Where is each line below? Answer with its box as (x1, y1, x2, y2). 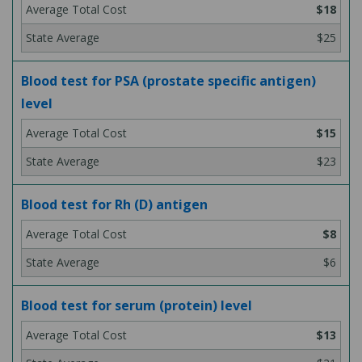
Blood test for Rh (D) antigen (21, 196, 208, 213)
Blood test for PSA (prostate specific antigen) (21, 72, 316, 90)
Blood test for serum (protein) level (21, 297, 252, 314)
